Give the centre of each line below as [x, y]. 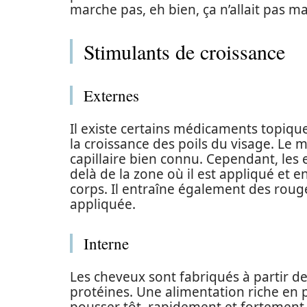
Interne [106, 244]
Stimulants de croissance [184, 52]
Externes [111, 96]
